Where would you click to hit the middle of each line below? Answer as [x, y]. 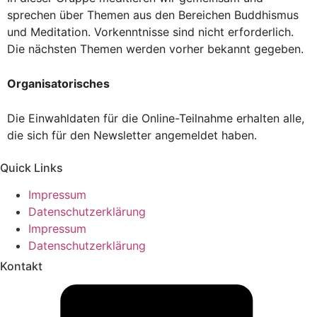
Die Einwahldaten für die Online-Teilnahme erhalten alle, [156, 119]
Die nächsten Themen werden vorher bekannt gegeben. [155, 49]
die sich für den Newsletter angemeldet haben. [132, 136]
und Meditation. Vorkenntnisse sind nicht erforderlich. [150, 32]
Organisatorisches [58, 84]
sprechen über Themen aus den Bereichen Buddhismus [153, 15]
